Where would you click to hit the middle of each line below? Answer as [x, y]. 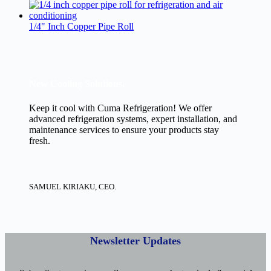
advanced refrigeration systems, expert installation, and [133, 119]
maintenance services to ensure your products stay [124, 129]
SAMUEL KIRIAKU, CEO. [73, 186]
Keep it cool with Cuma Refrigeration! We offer [120, 108]
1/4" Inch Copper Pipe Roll [81, 27]
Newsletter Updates [135, 240]
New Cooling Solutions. [77, 84]
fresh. [40, 140]
